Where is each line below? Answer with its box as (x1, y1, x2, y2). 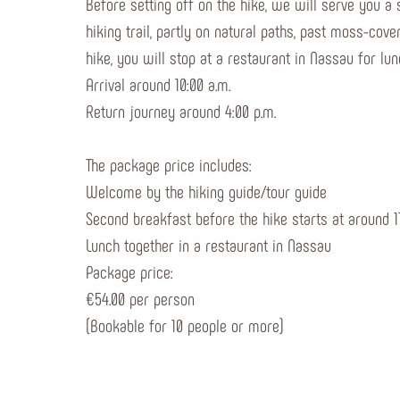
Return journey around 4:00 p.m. (86, 100, 276, 121)
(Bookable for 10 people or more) (86, 314, 284, 336)
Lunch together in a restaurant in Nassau (86, 234, 331, 255)
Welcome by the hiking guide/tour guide (86, 180, 327, 202)
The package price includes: (86, 154, 252, 175)
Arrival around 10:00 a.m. (86, 73, 244, 95)
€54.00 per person (86, 287, 199, 309)
